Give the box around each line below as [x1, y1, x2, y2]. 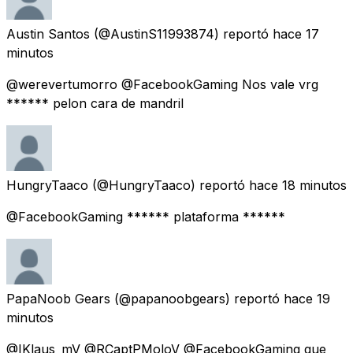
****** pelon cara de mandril [6, 95, 184, 111]
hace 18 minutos [249, 176, 347, 193]
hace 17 [273, 25, 319, 42]
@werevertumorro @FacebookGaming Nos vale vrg [6, 76, 318, 92]
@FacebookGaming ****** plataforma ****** [6, 208, 285, 225]
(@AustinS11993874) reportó [94, 25, 269, 42]
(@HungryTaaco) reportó [92, 176, 245, 193]
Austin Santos [6, 25, 90, 42]
